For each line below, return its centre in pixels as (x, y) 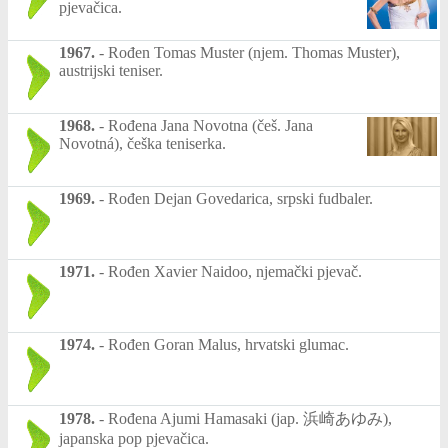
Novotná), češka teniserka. (142, 143)
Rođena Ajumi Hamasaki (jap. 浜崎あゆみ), (250, 418)
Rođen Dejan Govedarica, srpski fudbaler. (240, 198)
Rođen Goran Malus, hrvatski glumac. (228, 344)
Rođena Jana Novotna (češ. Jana (210, 125)
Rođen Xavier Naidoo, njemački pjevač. (235, 271)
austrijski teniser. (111, 70)
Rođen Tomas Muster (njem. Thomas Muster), (254, 52)
